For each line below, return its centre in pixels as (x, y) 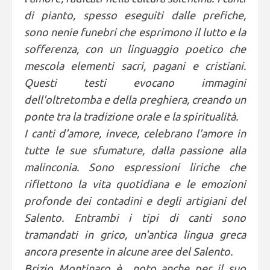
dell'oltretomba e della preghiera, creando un (135, 99)
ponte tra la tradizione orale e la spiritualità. (131, 116)
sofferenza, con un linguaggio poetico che (135, 49)
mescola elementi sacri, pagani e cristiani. (135, 66)
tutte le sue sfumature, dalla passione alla (135, 150)
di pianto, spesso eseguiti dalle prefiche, (135, 15)
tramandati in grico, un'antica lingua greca (135, 234)
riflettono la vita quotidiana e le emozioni (135, 184)
